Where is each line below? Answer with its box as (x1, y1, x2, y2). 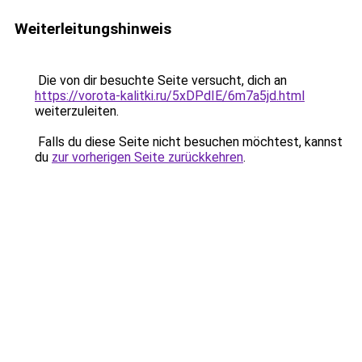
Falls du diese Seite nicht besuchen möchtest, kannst (35, 134, 343, 149)
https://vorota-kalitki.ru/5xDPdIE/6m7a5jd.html (35, 88, 305, 103)
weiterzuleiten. (35, 103, 119, 119)
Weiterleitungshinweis (15, 19, 171, 38)
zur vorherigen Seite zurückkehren (52, 149, 243, 165)
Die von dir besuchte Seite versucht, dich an (35, 73, 287, 88)
